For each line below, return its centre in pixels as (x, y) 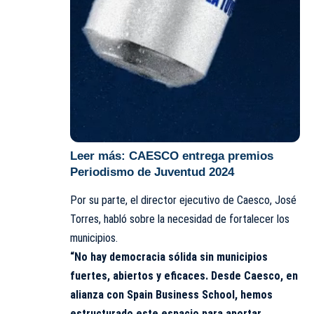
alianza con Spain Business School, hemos (171, 295)
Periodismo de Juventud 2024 (152, 172)
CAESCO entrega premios (201, 156)
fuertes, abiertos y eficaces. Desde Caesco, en (184, 276)
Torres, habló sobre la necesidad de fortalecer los (180, 219)
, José (283, 200)
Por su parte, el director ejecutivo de (153, 200)
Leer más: (100, 156)
